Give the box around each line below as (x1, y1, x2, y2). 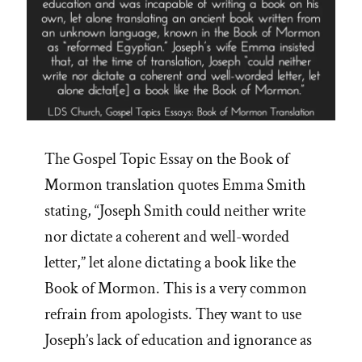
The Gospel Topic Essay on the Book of (44, 149, 289, 170)
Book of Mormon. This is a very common (44, 278, 307, 300)
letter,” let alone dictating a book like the (44, 252, 296, 274)
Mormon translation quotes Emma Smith (44, 175, 305, 196)
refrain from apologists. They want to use (44, 304, 301, 326)
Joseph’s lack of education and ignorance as (44, 330, 312, 351)
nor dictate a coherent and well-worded (44, 226, 289, 248)
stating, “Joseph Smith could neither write (44, 200, 305, 222)
